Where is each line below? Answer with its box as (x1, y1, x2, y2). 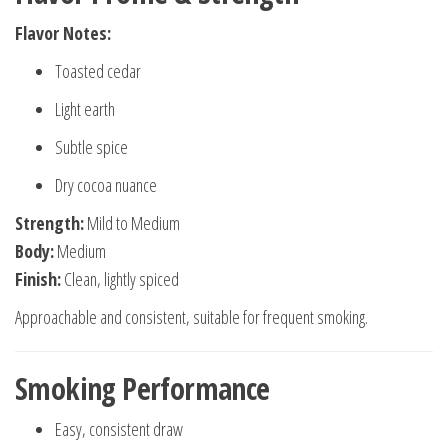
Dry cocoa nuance (55, 173, 157, 198)
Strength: (15, 211, 84, 236)
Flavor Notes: (15, 21, 111, 46)
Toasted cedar (55, 59, 141, 84)
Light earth (55, 97, 115, 122)
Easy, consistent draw (55, 417, 183, 442)
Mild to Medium (84, 211, 180, 236)
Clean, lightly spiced (61, 267, 179, 292)
